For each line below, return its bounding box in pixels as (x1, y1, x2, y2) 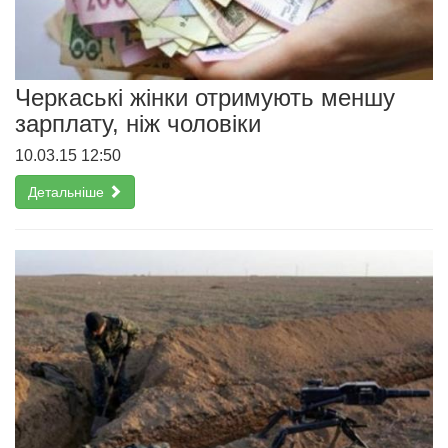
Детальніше (28, 183, 108, 200)
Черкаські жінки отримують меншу (15, 83, 395, 111)
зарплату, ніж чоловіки (15, 109, 261, 137)
